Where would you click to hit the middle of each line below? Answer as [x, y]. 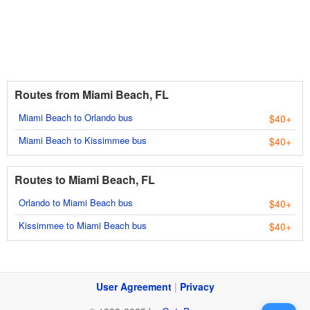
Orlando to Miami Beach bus [76, 202]
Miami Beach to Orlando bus [76, 117]
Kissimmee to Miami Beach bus [83, 225]
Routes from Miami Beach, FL [92, 94]
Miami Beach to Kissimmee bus [83, 140]
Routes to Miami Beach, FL [85, 180]
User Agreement [134, 286]
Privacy [197, 286]
